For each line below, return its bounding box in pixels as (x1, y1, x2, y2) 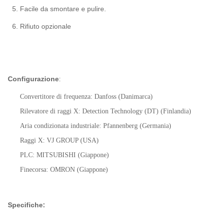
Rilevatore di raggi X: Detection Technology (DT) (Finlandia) (20, 108, 191, 115)
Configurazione (8, 75, 59, 83)
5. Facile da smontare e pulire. (12, 5, 107, 13)
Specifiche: (8, 201, 45, 209)
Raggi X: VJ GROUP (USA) (20, 137, 99, 144)
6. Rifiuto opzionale (12, 22, 72, 30)
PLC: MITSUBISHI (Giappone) (20, 151, 109, 159)
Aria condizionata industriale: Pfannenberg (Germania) (20, 122, 171, 129)
